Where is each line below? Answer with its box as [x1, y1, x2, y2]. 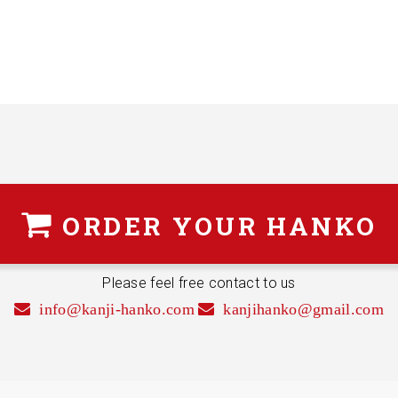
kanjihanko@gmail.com [223, 301, 384, 317]
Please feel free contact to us [102, 275, 296, 291]
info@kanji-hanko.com [39, 301, 195, 317]
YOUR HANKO [163, 210, 378, 243]
